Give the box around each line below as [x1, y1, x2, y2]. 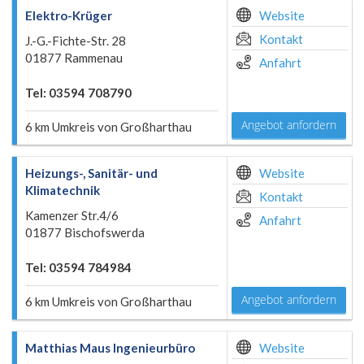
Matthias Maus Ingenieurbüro [25, 340, 195, 355]
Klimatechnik [25, 183, 100, 197]
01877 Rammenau [25, 50, 123, 65]
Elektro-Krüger [25, 8, 112, 23]
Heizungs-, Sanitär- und [25, 166, 158, 180]
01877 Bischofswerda [25, 225, 145, 240]
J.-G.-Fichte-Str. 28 [25, 33, 126, 48]
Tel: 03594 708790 [25, 85, 132, 100]
